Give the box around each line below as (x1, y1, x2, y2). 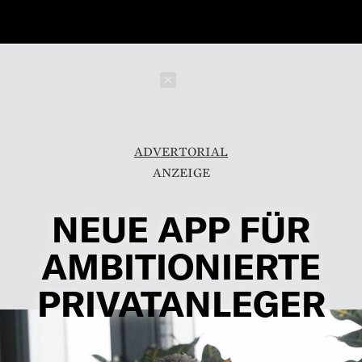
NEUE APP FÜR (52, 207, 310, 250)
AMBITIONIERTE (41, 244, 321, 287)
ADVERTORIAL (134, 143, 228, 160)
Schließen (196, 71, 266, 89)
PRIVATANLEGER (36, 281, 326, 324)
